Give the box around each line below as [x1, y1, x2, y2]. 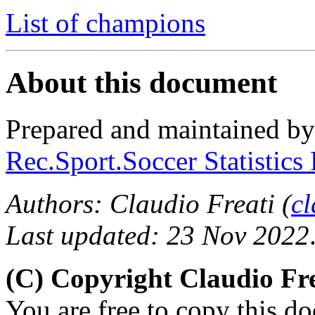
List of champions [6, 7, 205, 38]
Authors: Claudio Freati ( [6, 188, 291, 219]
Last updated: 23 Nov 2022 [6, 220, 309, 251]
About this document [6, 65, 277, 99]
